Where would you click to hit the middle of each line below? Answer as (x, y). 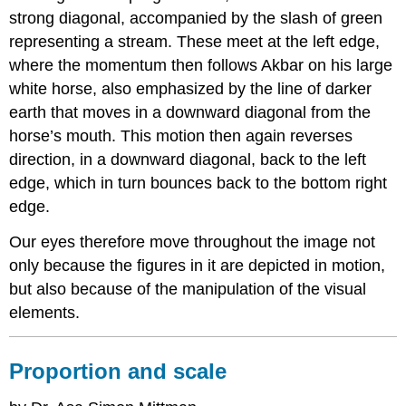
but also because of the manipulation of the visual (188, 290)
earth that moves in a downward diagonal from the (190, 113)
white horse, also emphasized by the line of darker (191, 89)
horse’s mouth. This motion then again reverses (181, 136)
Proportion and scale (118, 372)
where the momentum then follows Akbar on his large (201, 66)
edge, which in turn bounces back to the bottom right (198, 184)
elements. (45, 313)
